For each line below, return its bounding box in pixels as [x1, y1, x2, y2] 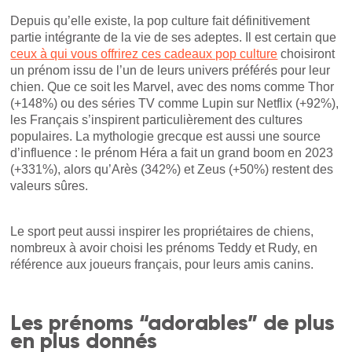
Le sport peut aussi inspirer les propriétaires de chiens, [10, 224, 314, 238]
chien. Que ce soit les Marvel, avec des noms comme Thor [10, 79, 335, 93]
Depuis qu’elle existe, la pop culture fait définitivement [10, 13, 310, 27]
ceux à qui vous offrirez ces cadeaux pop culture [10, 46, 278, 60]
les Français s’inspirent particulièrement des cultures [10, 112, 303, 126]
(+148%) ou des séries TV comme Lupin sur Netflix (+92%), [10, 96, 339, 110]
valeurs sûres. [10, 178, 89, 192]
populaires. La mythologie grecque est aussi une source [10, 129, 321, 143]
